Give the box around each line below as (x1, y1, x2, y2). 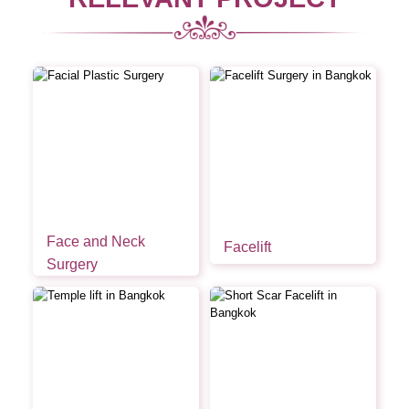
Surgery (46, 256, 98, 272)
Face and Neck (46, 233, 145, 249)
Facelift (223, 238, 271, 255)
